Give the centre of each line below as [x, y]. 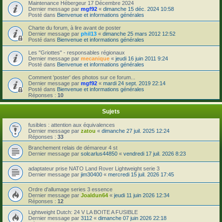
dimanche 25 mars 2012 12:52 [139, 33]
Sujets [111, 111]
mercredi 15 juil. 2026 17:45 [141, 174]
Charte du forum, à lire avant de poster [75, 28]
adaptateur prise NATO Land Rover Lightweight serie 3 [94, 168]
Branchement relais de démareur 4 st [73, 147]
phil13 [89, 33]
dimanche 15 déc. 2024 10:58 [139, 9]
